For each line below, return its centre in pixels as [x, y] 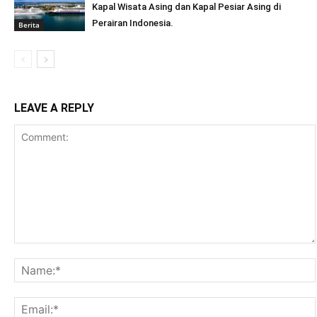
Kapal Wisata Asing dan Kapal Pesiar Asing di [186, 7]
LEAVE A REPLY [54, 108]
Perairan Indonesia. [133, 23]
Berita [29, 24]
